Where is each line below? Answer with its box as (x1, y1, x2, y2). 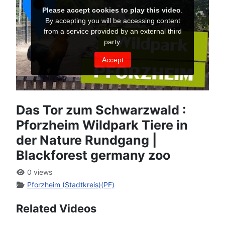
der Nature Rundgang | (16, 133, 157, 148)
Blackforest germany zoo (16, 148, 170, 163)
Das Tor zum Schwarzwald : (16, 102, 186, 118)
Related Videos (16, 202, 96, 215)
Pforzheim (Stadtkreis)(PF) (27, 180, 115, 189)
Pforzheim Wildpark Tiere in (16, 118, 188, 133)
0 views (25, 168, 52, 177)
